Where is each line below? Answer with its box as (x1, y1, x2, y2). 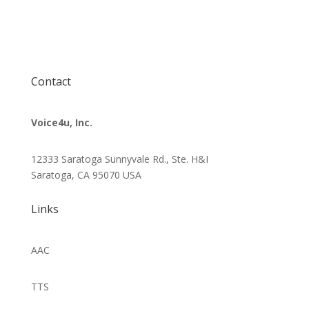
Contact (30, 74, 71, 89)
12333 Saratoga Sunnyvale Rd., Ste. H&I (30, 152, 208, 166)
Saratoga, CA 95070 (30, 168, 123, 181)
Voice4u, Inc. (30, 116, 92, 129)
